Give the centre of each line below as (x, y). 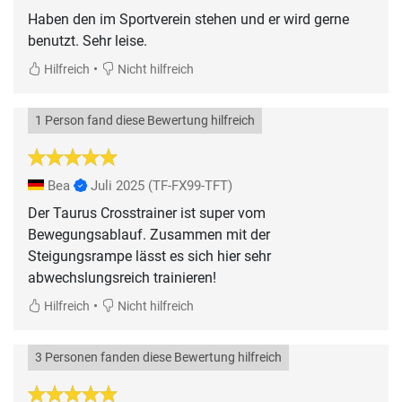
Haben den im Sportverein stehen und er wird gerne (188, 19)
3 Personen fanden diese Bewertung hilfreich (158, 357)
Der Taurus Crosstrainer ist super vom (147, 213)
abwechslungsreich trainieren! (122, 277)
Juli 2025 (118, 185)
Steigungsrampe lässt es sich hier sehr (149, 256)
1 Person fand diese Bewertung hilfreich (145, 120)
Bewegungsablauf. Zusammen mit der (149, 234)
